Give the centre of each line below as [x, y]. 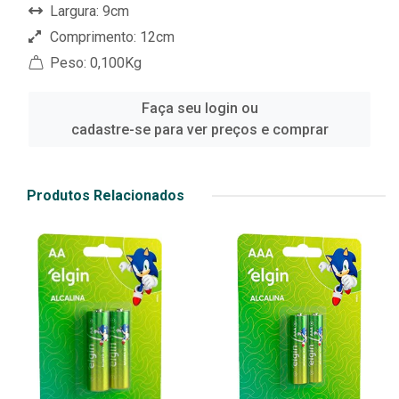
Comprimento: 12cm [110, 37]
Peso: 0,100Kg [94, 63]
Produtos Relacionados [106, 196]
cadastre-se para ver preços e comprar [199, 130]
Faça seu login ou [199, 109]
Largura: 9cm [88, 12]
